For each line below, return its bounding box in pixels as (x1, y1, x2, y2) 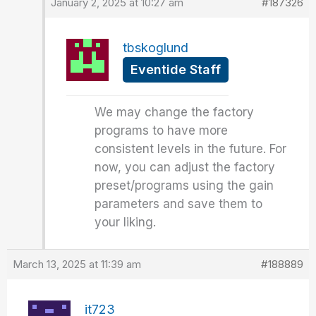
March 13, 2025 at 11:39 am (13, 257, 142, 271)
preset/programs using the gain (95, 178, 274, 193)
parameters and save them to (95, 196, 263, 211)
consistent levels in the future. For (95, 141, 287, 156)
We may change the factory (95, 104, 255, 119)
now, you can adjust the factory (95, 159, 276, 174)
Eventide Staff (130, 61, 221, 77)
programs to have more (95, 123, 229, 138)
